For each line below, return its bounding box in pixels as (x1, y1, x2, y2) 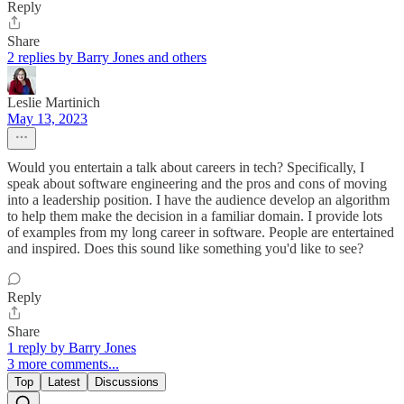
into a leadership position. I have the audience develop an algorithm (7, 192, 390, 208)
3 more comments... (7, 356, 119, 372)
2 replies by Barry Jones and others (7, 50, 207, 66)
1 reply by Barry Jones (7, 340, 136, 356)
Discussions (95, 375, 159, 390)
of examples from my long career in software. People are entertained (7, 225, 394, 241)
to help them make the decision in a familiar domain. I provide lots (7, 208, 382, 225)
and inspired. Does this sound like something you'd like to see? (7, 241, 363, 257)
